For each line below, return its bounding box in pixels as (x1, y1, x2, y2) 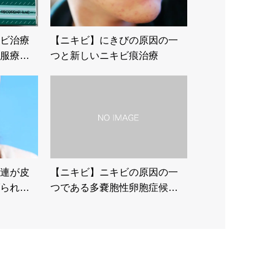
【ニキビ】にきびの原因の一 (50, 34, 179, 45)
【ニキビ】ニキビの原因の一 (50, 166, 179, 177)
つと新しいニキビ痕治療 (50, 50, 159, 61)
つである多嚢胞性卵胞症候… (50, 182, 179, 193)
